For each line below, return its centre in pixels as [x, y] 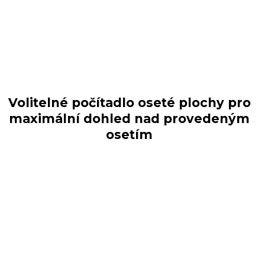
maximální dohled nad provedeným [130, 119]
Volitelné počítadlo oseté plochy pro [129, 103]
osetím [130, 135]
